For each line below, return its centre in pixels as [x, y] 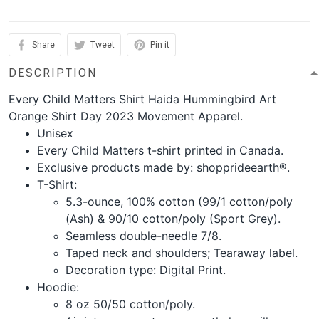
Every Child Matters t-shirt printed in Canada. [160, 150]
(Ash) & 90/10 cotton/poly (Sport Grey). [173, 218]
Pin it [160, 45]
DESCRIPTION [53, 73]
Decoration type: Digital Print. [146, 270]
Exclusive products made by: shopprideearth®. [163, 167]
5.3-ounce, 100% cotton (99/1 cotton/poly [179, 201]
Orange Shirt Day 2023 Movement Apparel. [126, 116]
